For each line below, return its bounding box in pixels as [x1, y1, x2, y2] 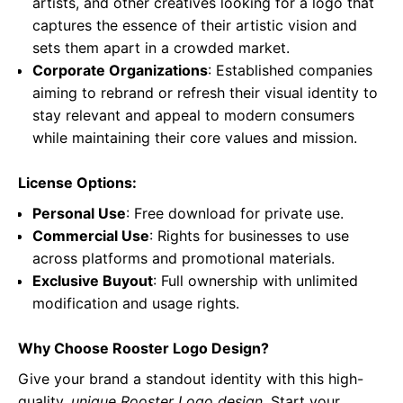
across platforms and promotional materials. [32, 249, 335, 268]
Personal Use [32, 204, 126, 223]
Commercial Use [32, 227, 149, 246]
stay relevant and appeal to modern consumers [32, 106, 354, 125]
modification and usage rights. [32, 294, 239, 313]
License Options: [18, 174, 137, 193]
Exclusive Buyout [32, 272, 153, 291]
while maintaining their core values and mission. [32, 129, 357, 148]
